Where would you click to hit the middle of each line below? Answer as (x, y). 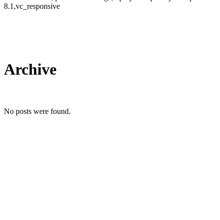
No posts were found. (37, 111)
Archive (30, 69)
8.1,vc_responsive (32, 6)
